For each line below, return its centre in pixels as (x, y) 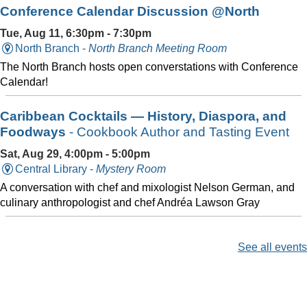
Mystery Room (131, 169)
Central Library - (56, 169)
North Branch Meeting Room (158, 48)
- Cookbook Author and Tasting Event (177, 132)
